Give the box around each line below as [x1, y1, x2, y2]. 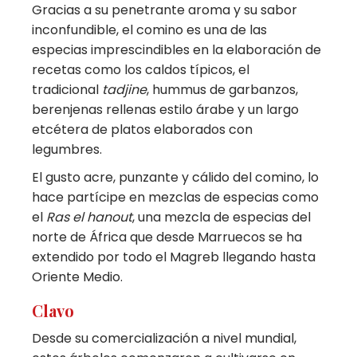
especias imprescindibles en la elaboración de [32, 40, 322, 59]
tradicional [32, 80, 103, 99]
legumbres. [32, 139, 103, 159]
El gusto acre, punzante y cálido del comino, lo [32, 167, 320, 186]
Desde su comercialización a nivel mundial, [32, 328, 297, 347]
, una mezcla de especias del [132, 207, 312, 226]
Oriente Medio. [32, 267, 124, 286]
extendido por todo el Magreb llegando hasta [32, 247, 316, 266]
